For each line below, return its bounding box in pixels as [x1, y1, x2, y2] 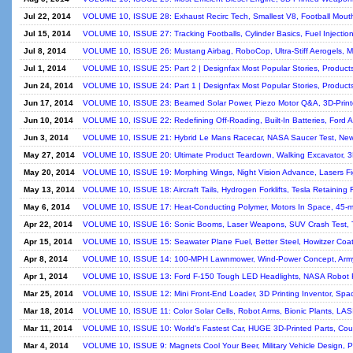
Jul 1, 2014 [24, 64, 66, 72]
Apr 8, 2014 [24, 255, 68, 263]
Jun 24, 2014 [24, 81, 73, 90]
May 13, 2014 [24, 185, 75, 194]
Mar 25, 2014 [24, 289, 73, 298]
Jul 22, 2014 [24, 12, 71, 20]
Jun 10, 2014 [24, 116, 73, 124]
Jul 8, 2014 [24, 46, 66, 55]
